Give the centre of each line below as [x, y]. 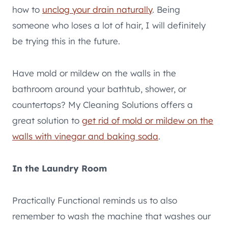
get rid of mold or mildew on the [148, 120]
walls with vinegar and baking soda [85, 136]
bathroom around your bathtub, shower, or [99, 89]
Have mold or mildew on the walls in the [94, 73]
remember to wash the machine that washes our [111, 216]
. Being [166, 9]
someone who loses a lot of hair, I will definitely [109, 25]
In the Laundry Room [60, 168]
